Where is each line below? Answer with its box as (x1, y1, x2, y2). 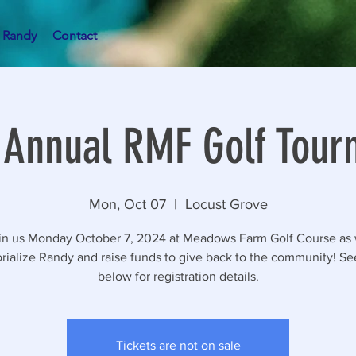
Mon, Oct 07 (88, 196, 166, 212)
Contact (52, 28, 97, 43)
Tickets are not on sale (115, 339, 241, 352)
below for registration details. (97, 269, 259, 283)
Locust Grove (184, 196, 268, 212)
